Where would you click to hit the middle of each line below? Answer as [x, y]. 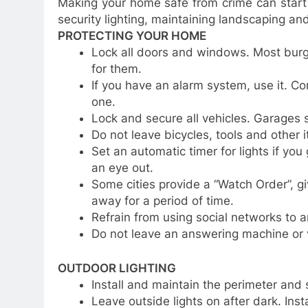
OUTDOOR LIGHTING [117, 268]
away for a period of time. [162, 201]
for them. [116, 69]
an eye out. [122, 168]
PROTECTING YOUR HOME [132, 36]
